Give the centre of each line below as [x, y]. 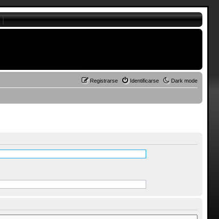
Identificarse [145, 81]
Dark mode [185, 81]
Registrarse [104, 81]
